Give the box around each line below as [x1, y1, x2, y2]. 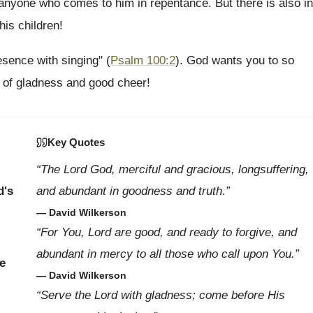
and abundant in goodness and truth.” [36, 184, 230, 198]
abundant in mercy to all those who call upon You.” [36, 247, 299, 261]
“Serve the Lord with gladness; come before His [36, 289, 285, 302]
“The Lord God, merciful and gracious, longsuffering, [36, 163, 309, 176]
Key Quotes [47, 136, 105, 148]
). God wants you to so [175, 54, 294, 67]
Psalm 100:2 [110, 54, 175, 67]
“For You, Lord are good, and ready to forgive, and [36, 226, 297, 239]
